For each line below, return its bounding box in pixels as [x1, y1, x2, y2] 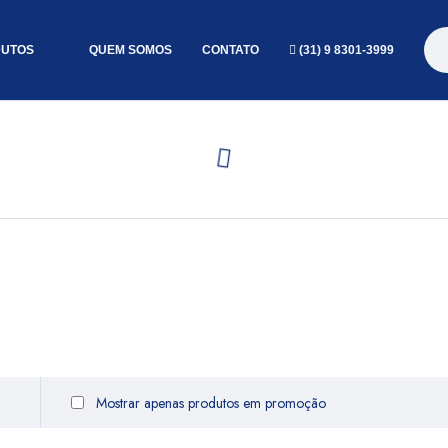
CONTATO [202, 43, 259, 57]
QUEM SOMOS [89, 43, 172, 57]
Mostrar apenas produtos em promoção [92, 392, 326, 413]
